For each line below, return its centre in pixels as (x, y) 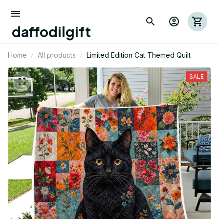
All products (57, 55)
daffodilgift (51, 31)
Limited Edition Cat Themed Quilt (139, 55)
